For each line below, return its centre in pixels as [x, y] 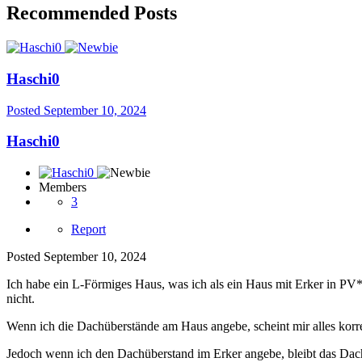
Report [88, 229]
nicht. [21, 299]
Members [63, 187]
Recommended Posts [92, 13]
